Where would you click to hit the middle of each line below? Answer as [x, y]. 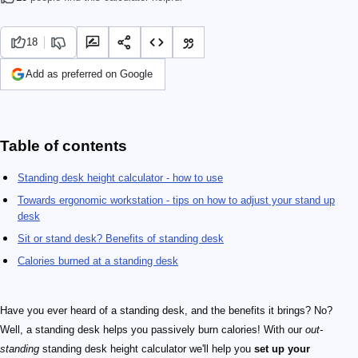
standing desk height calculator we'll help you [147, 349]
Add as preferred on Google [89, 74]
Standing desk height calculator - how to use [120, 178]
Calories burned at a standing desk [98, 261]
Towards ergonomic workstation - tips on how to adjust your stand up [176, 200]
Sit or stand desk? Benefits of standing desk [121, 239]
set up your [282, 349]
